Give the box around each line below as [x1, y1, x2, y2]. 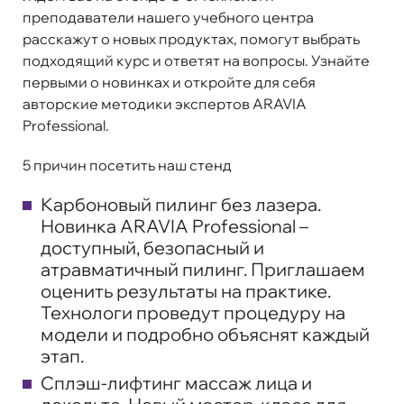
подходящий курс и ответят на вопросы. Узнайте [23, 50, 370, 69]
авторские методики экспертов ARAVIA [23, 94, 307, 113]
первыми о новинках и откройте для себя [23, 72, 316, 91]
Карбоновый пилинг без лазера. [41, 192, 321, 216]
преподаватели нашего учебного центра [23, 7, 314, 26]
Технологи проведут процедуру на [41, 300, 345, 324]
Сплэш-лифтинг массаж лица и [41, 371, 312, 394]
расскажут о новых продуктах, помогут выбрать [23, 29, 360, 48]
